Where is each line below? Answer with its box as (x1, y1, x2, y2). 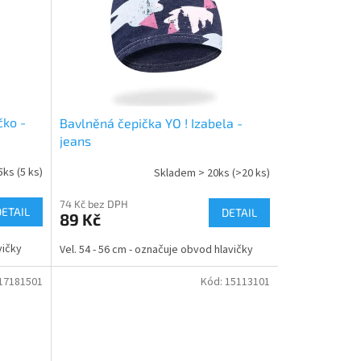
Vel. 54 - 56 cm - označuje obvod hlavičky (59, 241, 253, 258)
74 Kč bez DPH (59, 197, 128, 210)
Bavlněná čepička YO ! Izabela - (59, 114, 243, 131)
